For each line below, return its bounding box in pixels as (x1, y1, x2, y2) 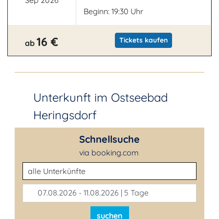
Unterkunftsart (22, 163, 74, 173)
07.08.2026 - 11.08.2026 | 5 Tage (36, 188, 149, 197)
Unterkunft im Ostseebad (33, 90, 168, 105)
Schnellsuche (79, 133, 140, 145)
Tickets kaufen (119, 36, 168, 44)
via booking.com (79, 148, 139, 157)
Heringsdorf (33, 108, 96, 122)
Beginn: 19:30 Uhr (83, 6, 143, 16)
